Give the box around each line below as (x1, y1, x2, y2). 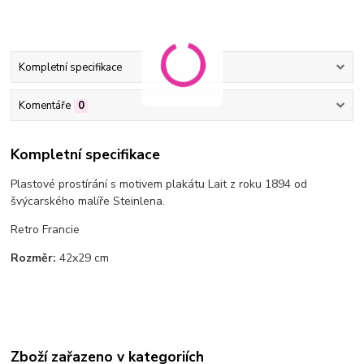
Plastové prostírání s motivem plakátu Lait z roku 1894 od (11, 175, 308, 192)
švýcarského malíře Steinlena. (11, 193, 166, 209)
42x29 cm (56, 249, 110, 266)
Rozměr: (11, 249, 57, 266)
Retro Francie (11, 221, 80, 237)
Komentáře (18, 98, 71, 114)
